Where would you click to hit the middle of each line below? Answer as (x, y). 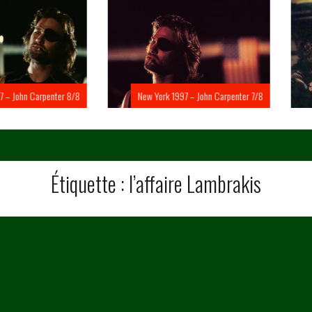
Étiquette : (90, 184)
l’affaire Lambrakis (195, 184)
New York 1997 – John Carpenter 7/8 (168, 96)
